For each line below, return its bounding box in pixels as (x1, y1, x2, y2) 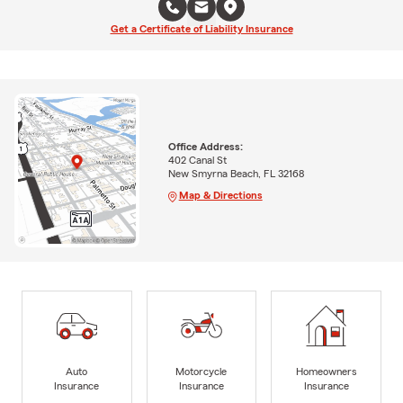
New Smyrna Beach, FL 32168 (167, 167, 304, 179)
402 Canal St (167, 154, 227, 166)
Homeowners (295, 365, 357, 377)
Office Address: (167, 140, 243, 152)
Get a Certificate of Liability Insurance (110, 23, 293, 34)
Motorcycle (175, 365, 228, 377)
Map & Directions (178, 189, 263, 201)
